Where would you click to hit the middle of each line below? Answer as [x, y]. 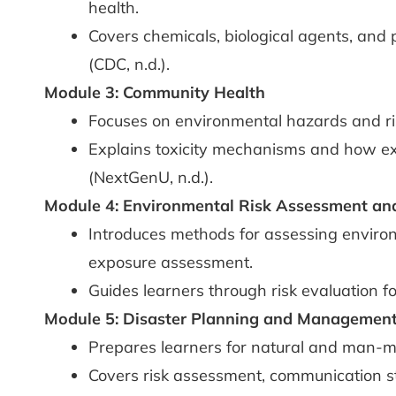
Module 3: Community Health [155, 92]
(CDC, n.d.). [129, 64]
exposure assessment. [171, 262]
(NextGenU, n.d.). [151, 177]
